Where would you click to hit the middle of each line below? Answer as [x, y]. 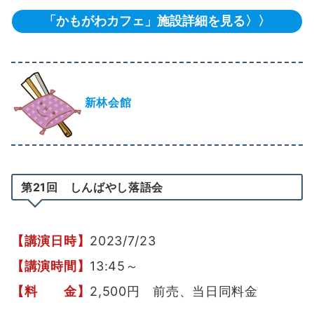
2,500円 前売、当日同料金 [174, 292]
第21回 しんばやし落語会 [93, 187]
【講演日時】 [51, 241]
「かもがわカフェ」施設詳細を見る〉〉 [157, 21]
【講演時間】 [51, 266]
